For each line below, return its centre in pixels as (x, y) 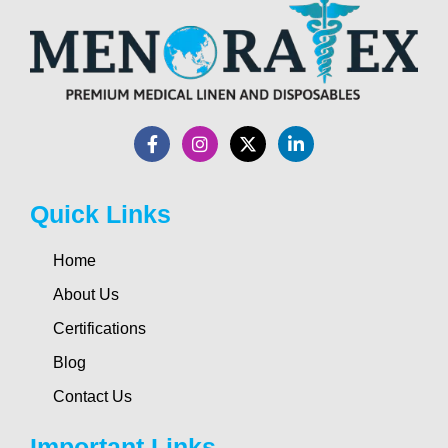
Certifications (99, 328)
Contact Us (92, 396)
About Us (85, 294)
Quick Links (100, 213)
